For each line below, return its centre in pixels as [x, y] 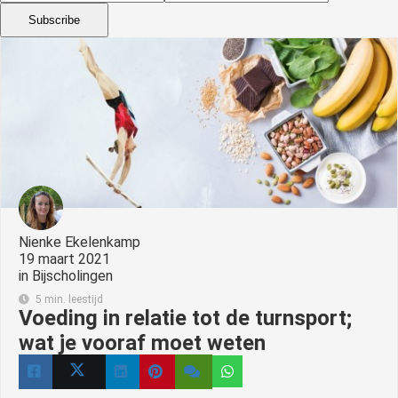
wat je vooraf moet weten [142, 342]
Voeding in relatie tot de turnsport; [185, 318]
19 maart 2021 [66, 259]
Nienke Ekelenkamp [80, 242]
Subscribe [54, 20]
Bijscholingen [72, 275]
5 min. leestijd [69, 299]
